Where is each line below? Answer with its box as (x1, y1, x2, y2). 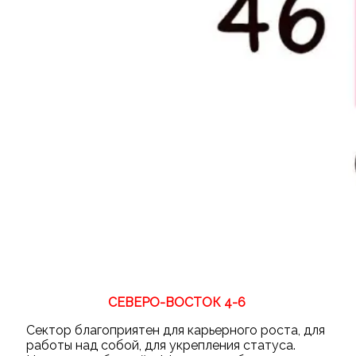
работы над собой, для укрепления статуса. (25, 337, 299, 353)
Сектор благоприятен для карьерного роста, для (25, 322, 325, 338)
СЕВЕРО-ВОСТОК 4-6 (107, 294, 246, 310)
